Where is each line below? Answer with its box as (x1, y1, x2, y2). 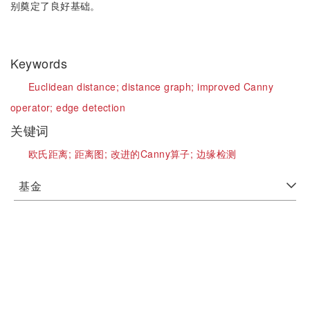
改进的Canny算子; (110, 147, 197, 161)
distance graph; (122, 80, 198, 93)
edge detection (56, 100, 126, 114)
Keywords (10, 54, 71, 72)
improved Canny (197, 80, 274, 93)
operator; (10, 100, 57, 114)
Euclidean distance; (28, 80, 122, 93)
